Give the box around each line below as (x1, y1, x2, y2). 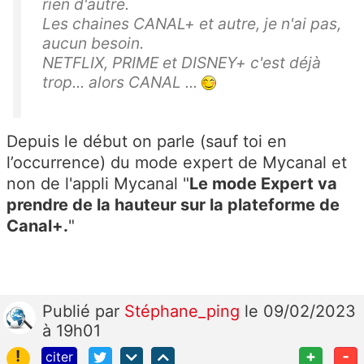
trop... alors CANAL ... (42, 71, 201, 92)
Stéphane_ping (124, 301, 245, 321)
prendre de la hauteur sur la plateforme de (6, 194, 340, 214)
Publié (42, 301, 95, 321)
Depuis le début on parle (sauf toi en (6, 131, 287, 151)
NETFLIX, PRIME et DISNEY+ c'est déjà (42, 52, 321, 72)
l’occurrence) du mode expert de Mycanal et (6, 152, 347, 172)
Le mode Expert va (189, 173, 337, 193)
